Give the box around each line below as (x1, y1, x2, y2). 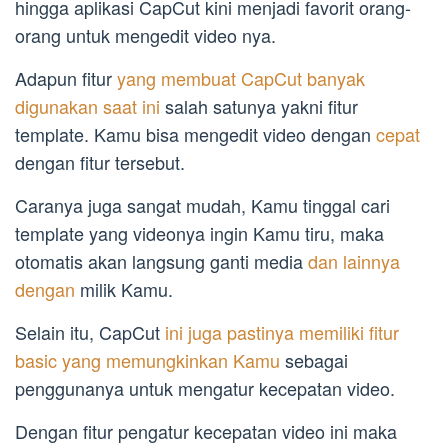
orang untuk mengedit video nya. (15, 22, 276, 49)
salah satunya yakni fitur (160, 93, 358, 120)
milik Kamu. (75, 276, 173, 303)
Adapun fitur (15, 65, 117, 92)
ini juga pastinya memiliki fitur (165, 319, 399, 346)
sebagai (280, 347, 348, 374)
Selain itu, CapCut (15, 319, 165, 346)
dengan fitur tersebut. (15, 149, 185, 176)
